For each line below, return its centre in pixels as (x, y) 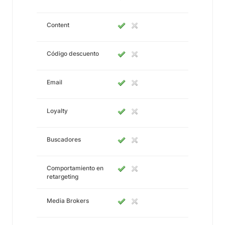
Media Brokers (68, 201)
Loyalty (57, 111)
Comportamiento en (75, 168)
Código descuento (73, 53)
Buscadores (64, 139)
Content (58, 25)
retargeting (63, 177)
